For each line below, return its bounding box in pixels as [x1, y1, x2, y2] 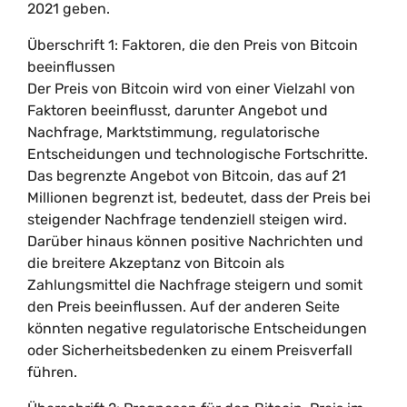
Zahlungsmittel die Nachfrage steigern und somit [27, 276, 362, 293]
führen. [27, 363, 77, 381]
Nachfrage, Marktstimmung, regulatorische [27, 124, 320, 141]
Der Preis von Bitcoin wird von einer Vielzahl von [27, 80, 355, 97]
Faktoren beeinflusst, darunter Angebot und [27, 102, 328, 119]
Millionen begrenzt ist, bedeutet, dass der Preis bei [27, 189, 371, 206]
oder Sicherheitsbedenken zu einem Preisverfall [27, 342, 352, 359]
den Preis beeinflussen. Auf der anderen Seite [27, 298, 340, 315]
